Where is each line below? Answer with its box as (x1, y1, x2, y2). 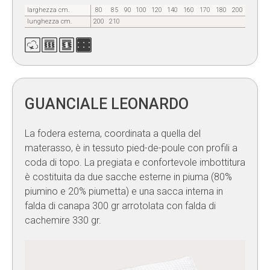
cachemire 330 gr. (25, 215, 101, 227)
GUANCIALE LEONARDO (25, 95, 189, 113)
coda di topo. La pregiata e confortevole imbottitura (25, 157, 245, 169)
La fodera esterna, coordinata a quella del (25, 128, 201, 140)
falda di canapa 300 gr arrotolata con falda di (25, 200, 216, 212)
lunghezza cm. (27, 17, 72, 25)
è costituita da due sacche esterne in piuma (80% (25, 171, 232, 183)
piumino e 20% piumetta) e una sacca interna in (25, 186, 223, 198)
